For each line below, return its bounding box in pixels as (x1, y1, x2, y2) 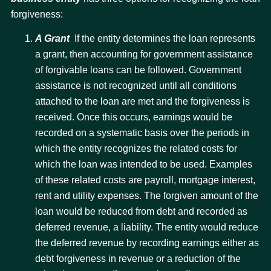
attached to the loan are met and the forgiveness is (35, 96, 250, 107)
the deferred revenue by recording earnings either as (35, 238, 259, 249)
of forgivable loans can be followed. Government (35, 65, 241, 76)
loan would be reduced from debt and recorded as (35, 206, 247, 217)
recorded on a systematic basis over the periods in (35, 128, 249, 139)
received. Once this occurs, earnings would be (35, 112, 232, 123)
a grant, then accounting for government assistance (35, 49, 253, 60)
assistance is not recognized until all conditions (35, 80, 237, 91)
